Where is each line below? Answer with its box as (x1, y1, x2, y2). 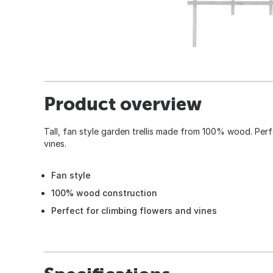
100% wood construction (51, 187, 157, 198)
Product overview (44, 93, 202, 114)
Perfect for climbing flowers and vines (51, 205, 217, 216)
